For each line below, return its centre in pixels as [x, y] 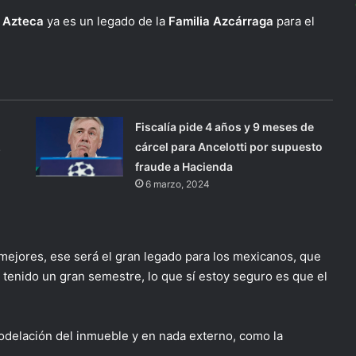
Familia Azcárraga [219, 21]
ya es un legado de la [104, 21]
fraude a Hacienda [184, 166]
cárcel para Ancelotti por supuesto [229, 147]
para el [294, 21]
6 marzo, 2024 [178, 184]
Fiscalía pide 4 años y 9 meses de [225, 127]
